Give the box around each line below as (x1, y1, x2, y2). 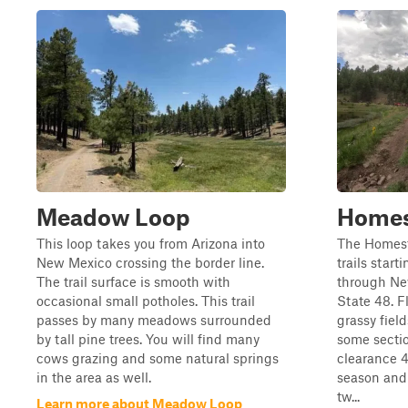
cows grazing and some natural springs (36, 350, 279, 366)
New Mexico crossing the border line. (36, 254, 264, 270)
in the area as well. (36, 369, 151, 385)
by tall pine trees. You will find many (36, 331, 260, 347)
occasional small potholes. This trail (36, 292, 255, 309)
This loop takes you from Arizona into (36, 235, 265, 251)
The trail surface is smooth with (36, 273, 230, 290)
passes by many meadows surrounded (36, 311, 271, 328)
